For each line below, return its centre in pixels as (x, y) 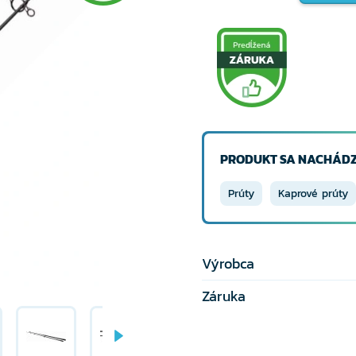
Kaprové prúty (313, 193)
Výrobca (228, 263)
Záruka (224, 296)
